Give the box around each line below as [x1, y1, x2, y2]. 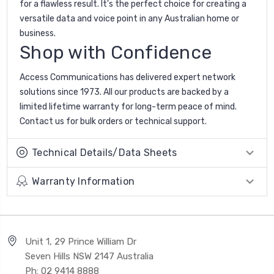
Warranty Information [32, 175, 135, 187]
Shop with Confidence [20, 41, 212, 64]
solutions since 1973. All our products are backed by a [20, 86, 229, 97]
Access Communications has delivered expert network [20, 72, 235, 83]
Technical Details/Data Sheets [32, 146, 177, 158]
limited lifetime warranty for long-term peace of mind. [20, 101, 237, 112]
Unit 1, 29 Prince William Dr [25, 235, 136, 247]
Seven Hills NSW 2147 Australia [25, 250, 154, 262]
